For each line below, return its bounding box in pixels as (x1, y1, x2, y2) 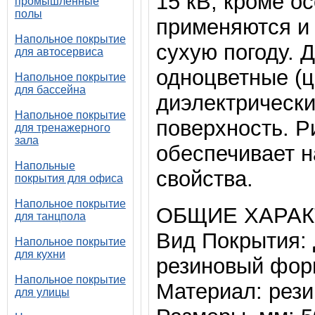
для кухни (14, 248, 65, 260)
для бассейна (14, 84, 86, 96)
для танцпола (14, 210, 86, 222)
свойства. (155, 167, 253, 191)
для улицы (14, 286, 70, 298)
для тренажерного (14, 122, 110, 134)
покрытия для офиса (14, 172, 123, 184)
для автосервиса (14, 46, 103, 58)
